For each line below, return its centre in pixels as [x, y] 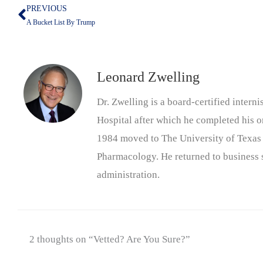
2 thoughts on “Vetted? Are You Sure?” [110, 239]
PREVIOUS [47, 9]
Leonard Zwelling [148, 77]
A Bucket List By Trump [61, 23]
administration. [128, 175]
